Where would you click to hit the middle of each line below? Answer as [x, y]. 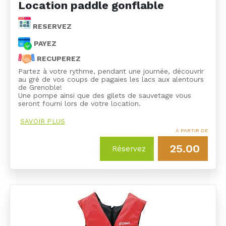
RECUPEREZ [58, 58]
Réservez [129, 149]
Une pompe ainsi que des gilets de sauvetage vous [105, 95]
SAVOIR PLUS [43, 121]
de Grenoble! [40, 87]
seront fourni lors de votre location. [79, 103]
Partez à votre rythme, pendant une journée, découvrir [111, 71]
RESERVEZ [51, 26]
